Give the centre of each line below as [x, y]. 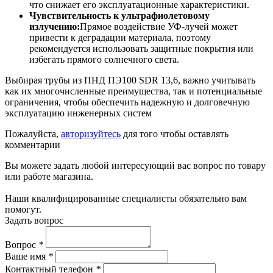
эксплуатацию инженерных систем [78, 113]
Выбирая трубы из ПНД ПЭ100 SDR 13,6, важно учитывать [130, 80]
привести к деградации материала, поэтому [120, 37]
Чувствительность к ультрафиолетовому [119, 15]
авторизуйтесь [91, 133]
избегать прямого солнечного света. [104, 59]
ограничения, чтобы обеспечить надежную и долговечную [127, 102]
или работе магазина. [49, 176]
